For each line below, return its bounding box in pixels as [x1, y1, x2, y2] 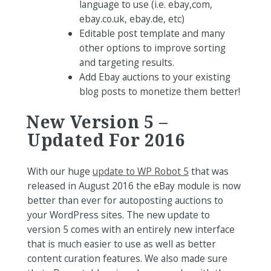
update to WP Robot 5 [92, 165, 189, 178]
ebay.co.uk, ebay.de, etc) [79, 12, 185, 26]
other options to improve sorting [79, 41, 226, 55]
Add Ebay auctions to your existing [79, 70, 231, 84]
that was [188, 165, 229, 178]
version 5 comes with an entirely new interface [27, 223, 235, 237]
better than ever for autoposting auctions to [27, 194, 223, 207]
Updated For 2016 [27, 128, 186, 152]
